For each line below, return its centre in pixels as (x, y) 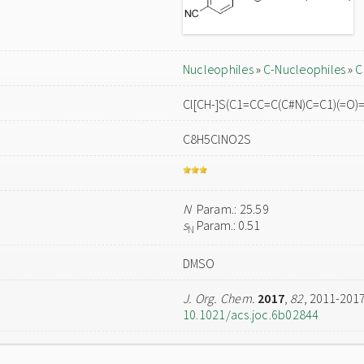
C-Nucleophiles (304, 69)
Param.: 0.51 (227, 225)
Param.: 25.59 (230, 209)
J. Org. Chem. (219, 298)
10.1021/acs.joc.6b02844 (251, 314)
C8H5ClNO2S (217, 139)
